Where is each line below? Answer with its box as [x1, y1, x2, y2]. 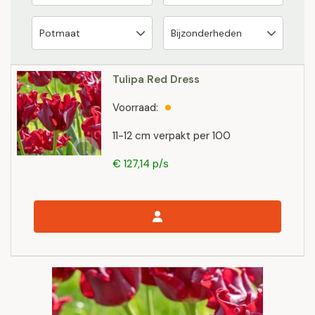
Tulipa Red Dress [112, 72, 200, 86]
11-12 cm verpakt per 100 [112, 129, 231, 143]
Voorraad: [112, 101, 158, 115]
